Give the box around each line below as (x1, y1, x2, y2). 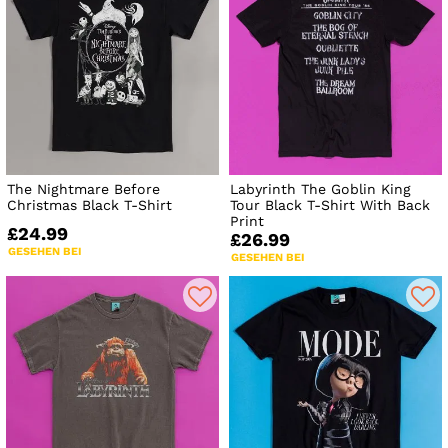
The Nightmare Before (7, 181, 160, 198)
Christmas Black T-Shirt (7, 197, 172, 214)
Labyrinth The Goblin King (230, 181, 412, 198)
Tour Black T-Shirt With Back (230, 197, 431, 214)
